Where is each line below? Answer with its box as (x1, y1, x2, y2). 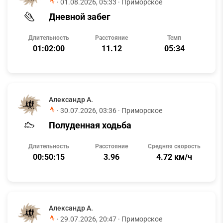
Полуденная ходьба (49, 119, 131, 130)
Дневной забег (49, 11, 111, 22)
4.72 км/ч (156, 152, 192, 162)
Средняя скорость (148, 143, 201, 150)
